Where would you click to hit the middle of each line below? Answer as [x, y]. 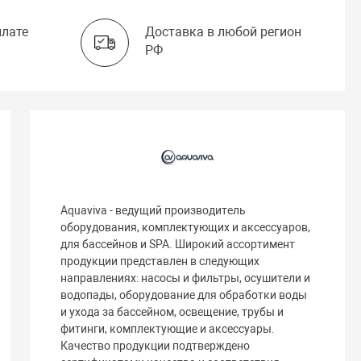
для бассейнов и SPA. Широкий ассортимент [178, 245]
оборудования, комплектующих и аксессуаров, [186, 228]
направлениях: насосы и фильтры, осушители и [186, 278]
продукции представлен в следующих [160, 261]
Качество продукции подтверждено [156, 346]
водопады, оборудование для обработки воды [184, 295]
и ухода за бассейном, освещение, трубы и [172, 312]
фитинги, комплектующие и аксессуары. [168, 329]
